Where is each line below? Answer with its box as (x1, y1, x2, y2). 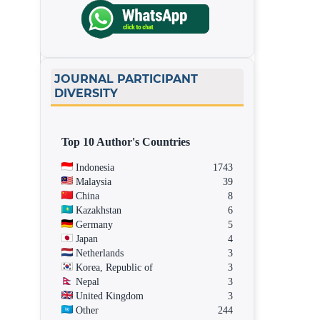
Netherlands (76, 247, 124, 259)
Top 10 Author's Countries (61, 134, 190, 149)
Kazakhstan (76, 204, 121, 216)
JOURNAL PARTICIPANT (54, 72, 198, 86)
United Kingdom (76, 290, 144, 301)
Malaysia (76, 176, 111, 187)
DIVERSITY (54, 86, 118, 100)
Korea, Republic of (76, 261, 153, 273)
